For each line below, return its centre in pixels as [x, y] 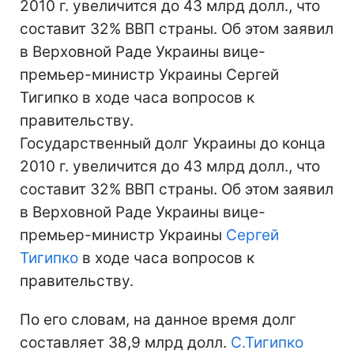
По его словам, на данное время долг [158, 320]
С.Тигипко [267, 343]
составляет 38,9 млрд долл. [125, 343]
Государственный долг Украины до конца [173, 143]
